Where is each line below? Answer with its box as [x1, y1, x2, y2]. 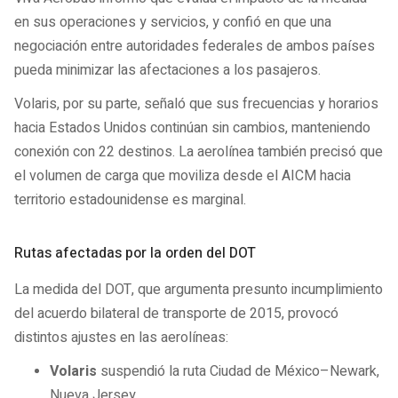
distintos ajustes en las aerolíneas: [14, 326, 228, 348]
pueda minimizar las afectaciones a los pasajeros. [14, 59, 321, 81]
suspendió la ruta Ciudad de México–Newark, [97, 361, 379, 383]
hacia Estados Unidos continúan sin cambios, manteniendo [14, 117, 370, 139]
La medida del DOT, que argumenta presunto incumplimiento [14, 278, 383, 300]
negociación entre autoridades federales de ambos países [14, 35, 375, 57]
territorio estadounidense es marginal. [14, 189, 246, 211]
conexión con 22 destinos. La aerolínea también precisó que [14, 141, 383, 163]
